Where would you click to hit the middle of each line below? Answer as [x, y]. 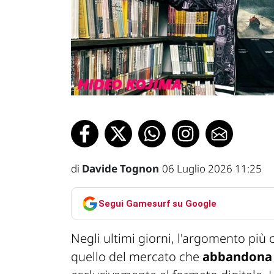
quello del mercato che [137, 257]
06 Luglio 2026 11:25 [212, 169]
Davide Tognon [120, 169]
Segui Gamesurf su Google [157, 203]
